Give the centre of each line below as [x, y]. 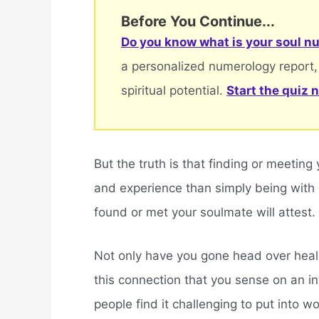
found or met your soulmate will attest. [205, 213]
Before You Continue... [198, 21]
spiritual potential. [174, 90]
